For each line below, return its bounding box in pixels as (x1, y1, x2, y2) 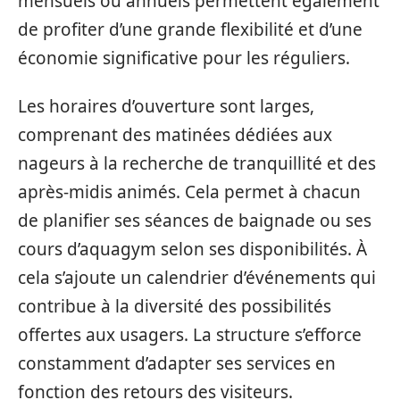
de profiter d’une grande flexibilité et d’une (18, 17, 362, 41)
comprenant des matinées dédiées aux (18, 123, 332, 146)
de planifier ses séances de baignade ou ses (18, 209, 371, 232)
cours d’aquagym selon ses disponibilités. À (18, 237, 367, 261)
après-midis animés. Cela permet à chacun (18, 180, 361, 204)
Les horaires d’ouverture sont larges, (18, 95, 314, 118)
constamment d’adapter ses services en (18, 352, 336, 375)
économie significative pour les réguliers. (18, 46, 350, 70)
